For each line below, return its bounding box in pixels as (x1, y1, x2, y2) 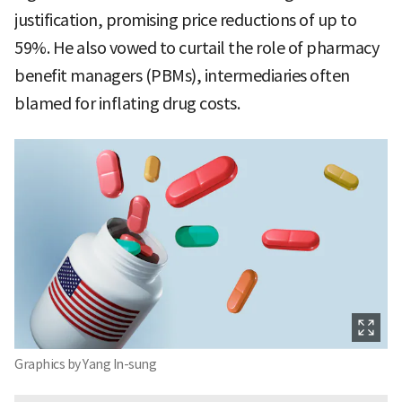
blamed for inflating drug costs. (14, 92, 240, 114)
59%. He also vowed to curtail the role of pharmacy (14, 37, 379, 58)
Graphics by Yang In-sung (14, 355, 156, 372)
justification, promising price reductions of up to (14, 9, 356, 31)
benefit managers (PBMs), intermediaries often (14, 65, 350, 86)
